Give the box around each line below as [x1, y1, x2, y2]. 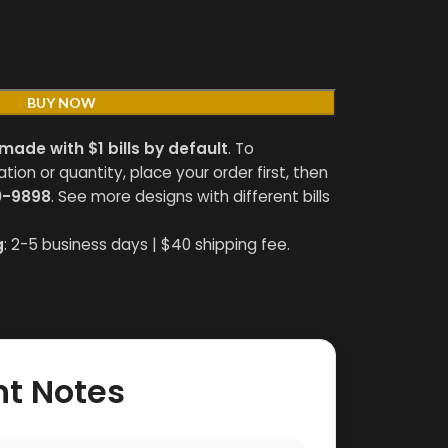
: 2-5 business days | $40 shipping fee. [4, 234, 290, 256]
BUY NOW [26, 94, 96, 112]
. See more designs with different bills [51, 186, 330, 208]
